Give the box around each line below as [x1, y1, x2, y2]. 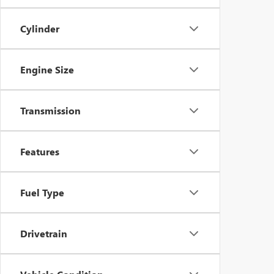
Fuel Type [20, 186, 64, 199]
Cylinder [20, 22, 59, 35]
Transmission [20, 104, 81, 117]
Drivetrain [20, 227, 67, 240]
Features [20, 145, 59, 158]
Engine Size [20, 63, 74, 76]
